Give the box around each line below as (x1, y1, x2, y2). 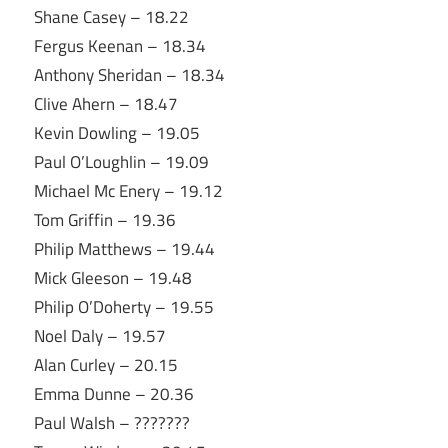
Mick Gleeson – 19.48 (34, 264, 192, 291)
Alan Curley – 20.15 (34, 351, 178, 378)
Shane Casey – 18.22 (34, 3, 189, 30)
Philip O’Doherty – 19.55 (34, 293, 214, 320)
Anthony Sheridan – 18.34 (34, 61, 225, 88)
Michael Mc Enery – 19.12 (34, 177, 223, 204)
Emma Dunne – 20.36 (34, 380, 194, 407)
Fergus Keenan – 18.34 (34, 32, 206, 59)
